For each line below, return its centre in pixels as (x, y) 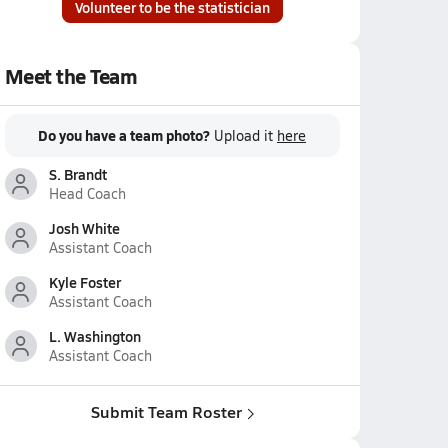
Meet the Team (71, 76)
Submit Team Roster (166, 411)
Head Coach (87, 193)
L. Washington (94, 336)
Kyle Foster (84, 282)
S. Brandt (77, 174)
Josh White (84, 228)
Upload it (245, 135)
